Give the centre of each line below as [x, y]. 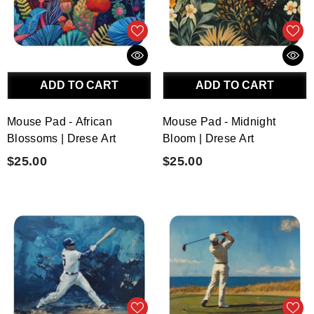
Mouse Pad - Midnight [219, 122]
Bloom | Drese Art [209, 139]
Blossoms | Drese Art [62, 139]
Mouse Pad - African [60, 122]
